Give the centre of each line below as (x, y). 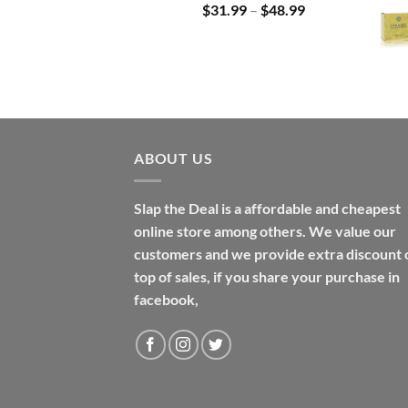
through (330, 66)
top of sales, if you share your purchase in (267, 276)
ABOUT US (173, 158)
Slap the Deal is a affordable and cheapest (267, 208)
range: (324, 28)
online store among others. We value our (265, 230)
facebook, (166, 299)
